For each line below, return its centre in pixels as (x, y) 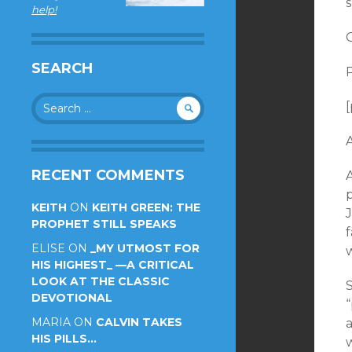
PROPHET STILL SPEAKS (104, 224)
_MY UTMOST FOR (145, 248)
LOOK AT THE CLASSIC (101, 281)
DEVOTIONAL (72, 298)
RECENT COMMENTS (108, 175)
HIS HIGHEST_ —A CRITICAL (113, 265)
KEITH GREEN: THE (146, 207)
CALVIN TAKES (139, 322)
